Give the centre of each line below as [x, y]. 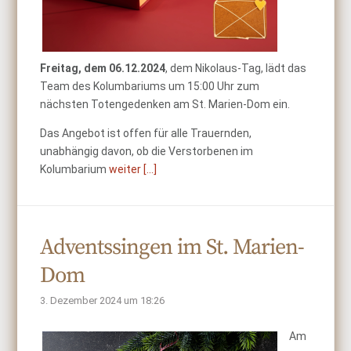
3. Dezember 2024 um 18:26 [103, 300]
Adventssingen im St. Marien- [172, 247]
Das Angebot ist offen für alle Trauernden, [146, 133]
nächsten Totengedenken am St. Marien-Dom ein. [165, 104]
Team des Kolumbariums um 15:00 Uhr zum [150, 86]
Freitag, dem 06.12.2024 [103, 68]
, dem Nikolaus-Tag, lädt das [236, 68]
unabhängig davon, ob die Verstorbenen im [147, 151]
